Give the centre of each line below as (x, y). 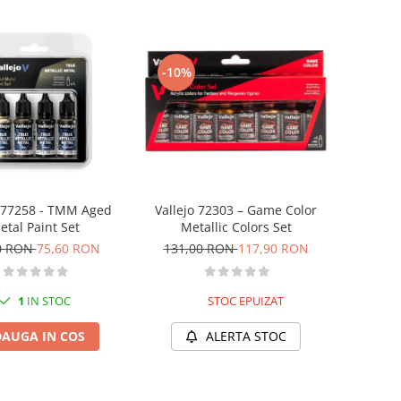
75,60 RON (68, 248)
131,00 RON (200, 248)
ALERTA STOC (246, 336)
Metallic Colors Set (236, 227)
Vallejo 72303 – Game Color (236, 210)
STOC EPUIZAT (244, 301)
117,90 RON (273, 248)
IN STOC (47, 301)
